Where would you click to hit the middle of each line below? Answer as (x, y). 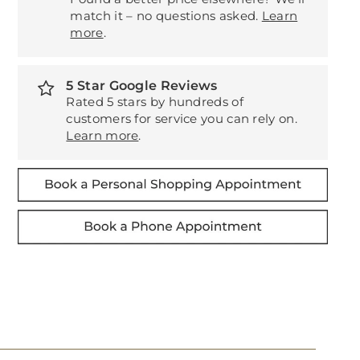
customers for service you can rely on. (182, 118)
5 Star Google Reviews (142, 85)
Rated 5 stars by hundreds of (155, 101)
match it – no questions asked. (166, 15)
